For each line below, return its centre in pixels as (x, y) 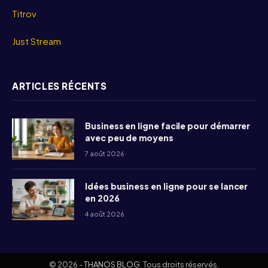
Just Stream (36, 41)
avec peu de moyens (129, 137)
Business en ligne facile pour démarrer (168, 125)
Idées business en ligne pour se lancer (167, 186)
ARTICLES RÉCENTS (60, 86)
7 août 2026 (105, 153)
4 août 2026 (105, 214)
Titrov (24, 14)
